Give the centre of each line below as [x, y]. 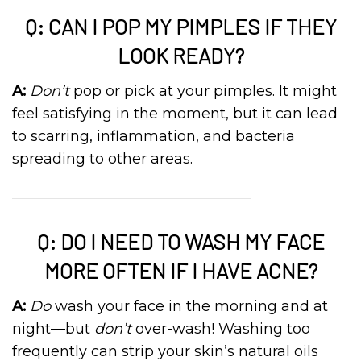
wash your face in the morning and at [189, 306]
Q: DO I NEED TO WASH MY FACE [180, 241]
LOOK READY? [180, 55]
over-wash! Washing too [221, 329]
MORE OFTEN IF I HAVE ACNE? [180, 270]
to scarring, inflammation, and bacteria [154, 136]
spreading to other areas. [102, 159]
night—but [53, 329]
